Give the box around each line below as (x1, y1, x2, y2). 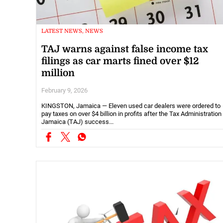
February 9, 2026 (41, 87, 88, 95)
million (41, 68, 75, 79)
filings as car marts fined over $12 (41, 56, 199, 67)
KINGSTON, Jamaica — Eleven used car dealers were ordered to (41, 102, 221, 110)
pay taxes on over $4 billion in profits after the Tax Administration (41, 110, 222, 118)
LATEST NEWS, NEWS (41, 28, 103, 35)
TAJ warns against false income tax (41, 44, 208, 55)
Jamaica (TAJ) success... (41, 118, 113, 126)
